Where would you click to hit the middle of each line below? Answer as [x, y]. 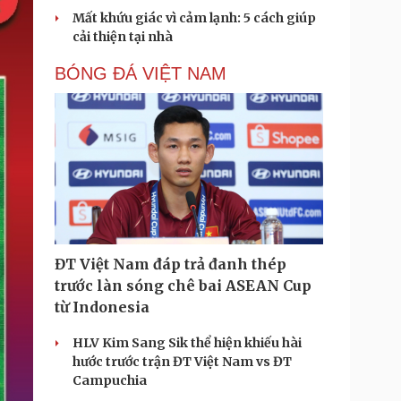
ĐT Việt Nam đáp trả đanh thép [171, 264]
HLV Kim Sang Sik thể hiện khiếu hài [187, 343]
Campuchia [110, 380]
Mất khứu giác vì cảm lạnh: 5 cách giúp [194, 18]
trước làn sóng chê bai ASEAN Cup [183, 286]
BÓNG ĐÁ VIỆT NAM [141, 73]
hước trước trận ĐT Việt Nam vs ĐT [182, 362]
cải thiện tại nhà [123, 37]
